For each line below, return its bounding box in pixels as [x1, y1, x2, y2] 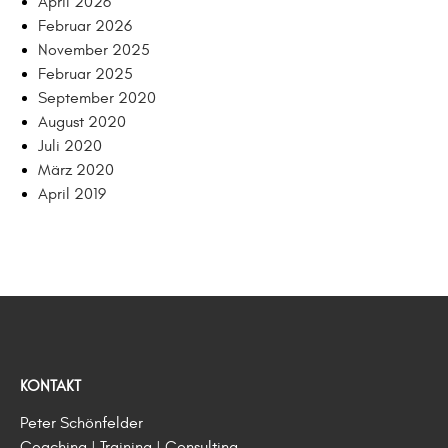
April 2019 [38, 185, 106, 203]
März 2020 [38, 161, 114, 179]
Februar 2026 [38, 17, 132, 35]
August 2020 [38, 113, 126, 131]
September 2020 [38, 89, 156, 107]
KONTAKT [20, 377, 81, 395]
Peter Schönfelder [20, 414, 143, 432]
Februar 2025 [38, 65, 133, 83]
